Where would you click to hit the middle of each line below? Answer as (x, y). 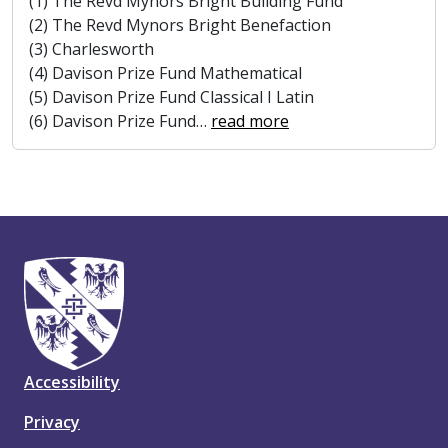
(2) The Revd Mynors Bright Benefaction (180, 25)
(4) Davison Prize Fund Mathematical (165, 73)
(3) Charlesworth (91, 49)
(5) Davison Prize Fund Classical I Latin (171, 97)
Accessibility (72, 382)
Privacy (52, 422)
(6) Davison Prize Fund (112, 121)
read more (250, 121)
